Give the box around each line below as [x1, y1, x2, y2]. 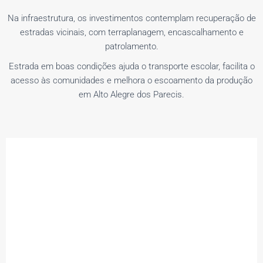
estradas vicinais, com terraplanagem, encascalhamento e [19, 26, 244, 38]
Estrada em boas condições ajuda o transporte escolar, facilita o [8, 60, 255, 72]
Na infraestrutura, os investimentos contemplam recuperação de [7, 12, 256, 23]
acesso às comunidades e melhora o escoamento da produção [11, 75, 252, 86]
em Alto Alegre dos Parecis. [79, 89, 184, 100]
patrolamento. [104, 41, 159, 52]
